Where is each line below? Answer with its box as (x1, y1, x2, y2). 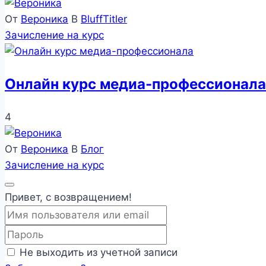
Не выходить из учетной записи (20, 246, 178, 258)
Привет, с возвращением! (5, 191, 132, 203)
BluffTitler (81, 12, 127, 25)
